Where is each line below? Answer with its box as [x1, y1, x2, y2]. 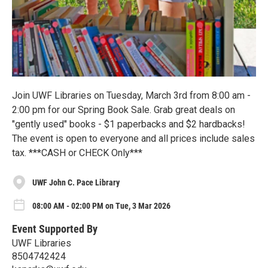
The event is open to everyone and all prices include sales [12, 133, 255, 144]
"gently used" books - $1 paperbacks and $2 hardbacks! [12, 118, 245, 130]
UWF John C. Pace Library [32, 177, 120, 187]
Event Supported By [12, 222, 98, 235]
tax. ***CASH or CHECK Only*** [12, 147, 142, 159]
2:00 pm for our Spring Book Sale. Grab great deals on [12, 104, 235, 115]
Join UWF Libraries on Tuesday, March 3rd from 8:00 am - [12, 90, 251, 101]
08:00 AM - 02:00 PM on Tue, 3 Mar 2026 [32, 200, 170, 211]
